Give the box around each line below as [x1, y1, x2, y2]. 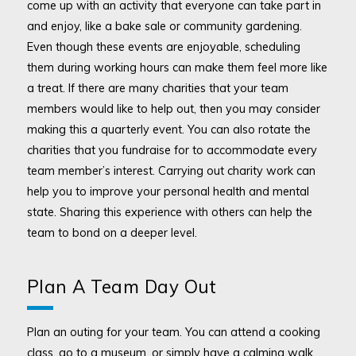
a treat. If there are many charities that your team [26, 80, 288, 96]
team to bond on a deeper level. [26, 225, 197, 241]
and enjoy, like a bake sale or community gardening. [26, 18, 302, 34]
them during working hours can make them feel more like [26, 60, 327, 75]
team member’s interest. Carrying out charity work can [26, 163, 315, 179]
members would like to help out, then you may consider [26, 101, 320, 117]
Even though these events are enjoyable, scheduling [26, 39, 300, 55]
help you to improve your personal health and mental [26, 184, 309, 199]
